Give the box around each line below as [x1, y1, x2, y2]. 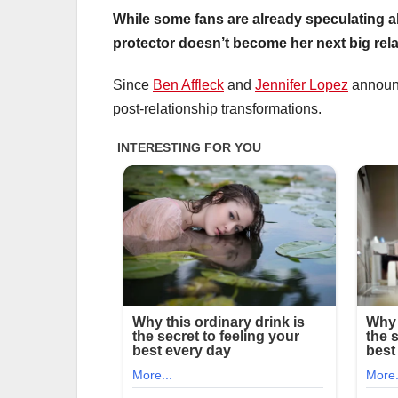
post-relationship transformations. [113, 100, 322, 116]
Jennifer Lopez [255, 76, 348, 92]
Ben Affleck [153, 76, 224, 92]
